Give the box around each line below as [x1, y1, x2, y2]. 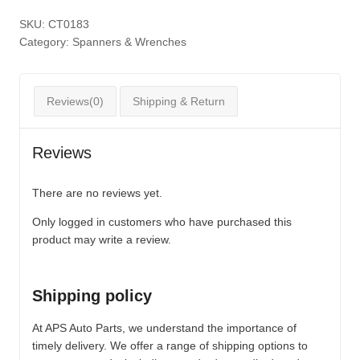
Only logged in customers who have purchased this [32, 215, 292, 228]
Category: [19, 35, 72, 48]
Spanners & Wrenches [72, 35, 186, 48]
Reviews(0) [47, 94, 104, 108]
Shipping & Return [133, 94, 225, 108]
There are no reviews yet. [32, 186, 162, 199]
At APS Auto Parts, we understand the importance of [32, 321, 297, 334]
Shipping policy [32, 286, 152, 305]
